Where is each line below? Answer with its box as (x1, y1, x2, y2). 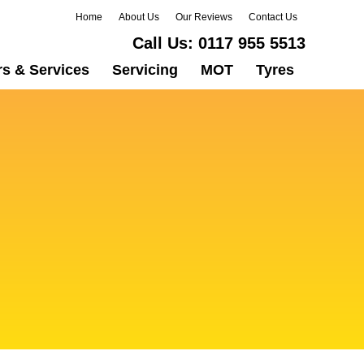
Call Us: (132, 34, 193, 52)
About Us (119, 11, 159, 23)
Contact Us (249, 11, 297, 23)
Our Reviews (175, 11, 232, 23)
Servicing (112, 62, 178, 78)
